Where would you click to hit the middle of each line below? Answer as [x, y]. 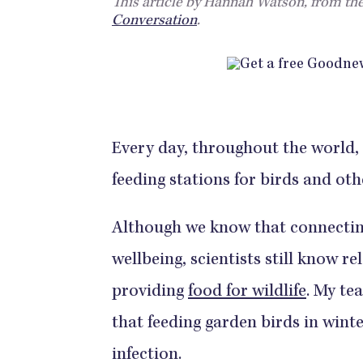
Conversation [154, 21]
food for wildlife [247, 293]
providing [150, 293]
